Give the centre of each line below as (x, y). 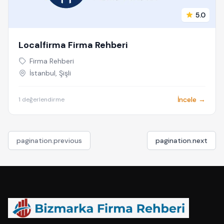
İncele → (191, 99)
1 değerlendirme (41, 99)
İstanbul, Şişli (50, 73)
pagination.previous (49, 140)
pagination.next (181, 140)
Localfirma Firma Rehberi (73, 45)
